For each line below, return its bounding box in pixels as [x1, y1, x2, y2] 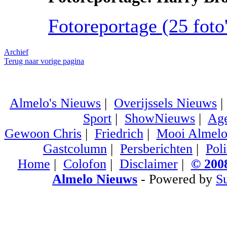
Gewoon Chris [4, 126, 82, 141]
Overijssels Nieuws [114, 96, 217, 111]
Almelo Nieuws [52, 172, 137, 187]
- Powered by [137, 172, 216, 187]
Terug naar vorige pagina [4, 57, 84, 66]
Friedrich [94, 126, 143, 141]
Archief [4, 48, 28, 57]
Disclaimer [119, 157, 178, 172]
